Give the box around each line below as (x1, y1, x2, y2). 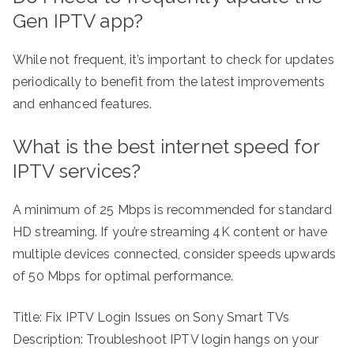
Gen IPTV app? (13, 9, 144, 33)
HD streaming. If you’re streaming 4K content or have (13, 224, 328, 240)
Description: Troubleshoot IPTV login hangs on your (13, 332, 319, 348)
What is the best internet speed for (13, 135, 320, 159)
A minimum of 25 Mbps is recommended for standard (13, 202, 332, 218)
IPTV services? (13, 160, 141, 183)
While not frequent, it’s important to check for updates (13, 52, 334, 68)
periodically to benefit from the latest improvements (13, 74, 326, 90)
